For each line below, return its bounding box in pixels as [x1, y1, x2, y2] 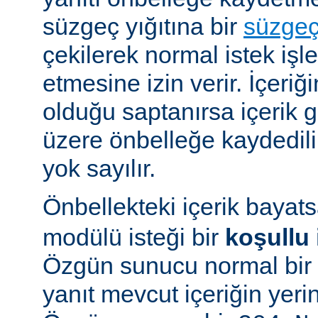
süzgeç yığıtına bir [43, 13, 243, 40]
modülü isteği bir [43, 224, 225, 251]
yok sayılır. [43, 155, 155, 182]
